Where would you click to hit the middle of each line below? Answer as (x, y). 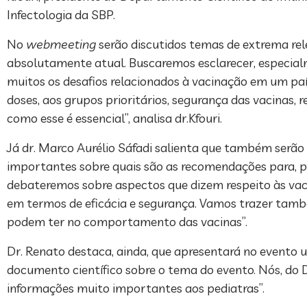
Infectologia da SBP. (61, 15)
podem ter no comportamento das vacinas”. (127, 222)
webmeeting (62, 45)
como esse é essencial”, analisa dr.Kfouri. (114, 119)
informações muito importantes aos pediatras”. (136, 288)
